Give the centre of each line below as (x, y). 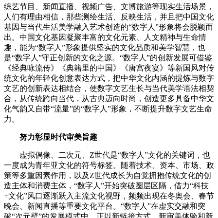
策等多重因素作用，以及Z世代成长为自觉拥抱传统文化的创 (108, 175)
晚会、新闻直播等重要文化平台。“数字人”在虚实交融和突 (105, 206)
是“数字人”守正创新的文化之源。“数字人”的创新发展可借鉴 (108, 57)
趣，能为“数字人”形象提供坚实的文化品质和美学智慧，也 (105, 47)
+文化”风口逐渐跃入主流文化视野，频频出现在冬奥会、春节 (109, 196)
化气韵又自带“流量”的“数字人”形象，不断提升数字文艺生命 (108, 109)
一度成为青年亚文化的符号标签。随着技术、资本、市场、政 (109, 165)
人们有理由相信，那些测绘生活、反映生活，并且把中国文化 (109, 17)
